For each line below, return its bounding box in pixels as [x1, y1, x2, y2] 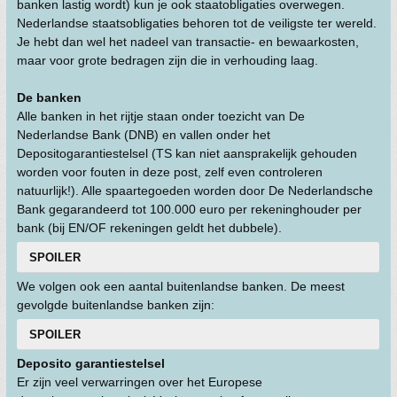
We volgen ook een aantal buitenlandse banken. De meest [17, 279, 345, 293]
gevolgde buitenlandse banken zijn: [17, 298, 214, 312]
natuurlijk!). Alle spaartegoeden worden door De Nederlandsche [17, 183, 373, 198]
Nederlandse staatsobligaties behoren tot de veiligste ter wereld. [17, 16, 377, 30]
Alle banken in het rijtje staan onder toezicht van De [17, 109, 305, 123]
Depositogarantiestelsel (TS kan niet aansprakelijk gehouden [17, 146, 357, 160]
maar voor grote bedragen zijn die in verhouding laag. [17, 53, 318, 67]
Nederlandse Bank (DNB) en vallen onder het [17, 128, 270, 142]
